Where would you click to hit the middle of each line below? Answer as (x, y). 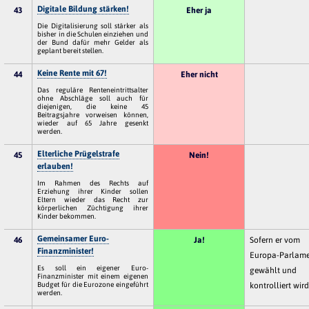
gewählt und (273, 270)
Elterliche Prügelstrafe (79, 153)
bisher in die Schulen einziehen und (93, 33)
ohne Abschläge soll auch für (93, 98)
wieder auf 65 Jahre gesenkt (93, 122)
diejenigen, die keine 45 (93, 106)
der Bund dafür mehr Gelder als (93, 42)
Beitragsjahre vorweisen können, (93, 114)
